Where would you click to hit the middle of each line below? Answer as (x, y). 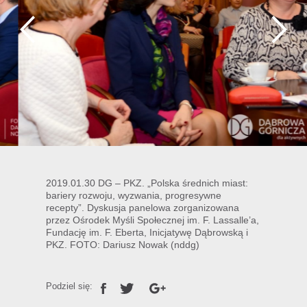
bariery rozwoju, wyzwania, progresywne (134, 195)
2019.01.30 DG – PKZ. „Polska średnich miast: (147, 183)
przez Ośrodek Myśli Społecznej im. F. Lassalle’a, (153, 220)
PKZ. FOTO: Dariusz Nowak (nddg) (123, 244)
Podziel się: (71, 286)
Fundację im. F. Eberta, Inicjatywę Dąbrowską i (147, 232)
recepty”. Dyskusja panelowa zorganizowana (143, 207)
